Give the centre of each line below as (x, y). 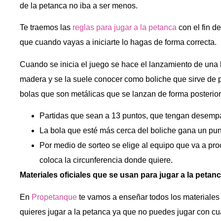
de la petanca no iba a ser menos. (79, 6)
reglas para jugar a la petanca (125, 28)
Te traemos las (46, 28)
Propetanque (54, 197)
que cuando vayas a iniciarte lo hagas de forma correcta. (118, 42)
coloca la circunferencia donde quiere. (106, 160)
